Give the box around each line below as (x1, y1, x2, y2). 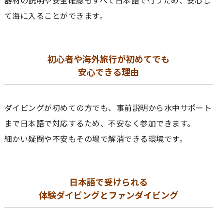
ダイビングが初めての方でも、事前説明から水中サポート (4, 101, 212, 113)
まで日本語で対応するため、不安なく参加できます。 (4, 117, 195, 129)
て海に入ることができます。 (4, 9, 108, 21)
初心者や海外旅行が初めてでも (47, 52, 170, 65)
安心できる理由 (77, 65, 139, 78)
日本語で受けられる (69, 175, 148, 188)
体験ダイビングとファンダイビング (38, 188, 178, 201)
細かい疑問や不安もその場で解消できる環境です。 (4, 132, 187, 144)
